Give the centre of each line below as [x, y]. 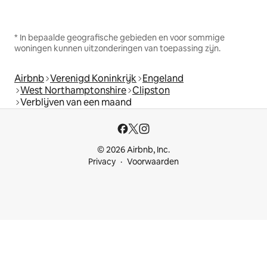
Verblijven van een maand [76, 103]
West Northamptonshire [73, 91]
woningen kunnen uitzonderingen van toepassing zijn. [117, 49]
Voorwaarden [153, 162]
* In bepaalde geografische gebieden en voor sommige [119, 38]
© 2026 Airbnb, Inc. [133, 150]
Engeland [163, 79]
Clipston [151, 91]
